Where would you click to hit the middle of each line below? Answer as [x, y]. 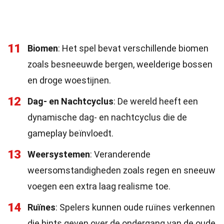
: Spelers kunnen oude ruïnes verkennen [135, 207]
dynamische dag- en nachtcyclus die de [107, 117]
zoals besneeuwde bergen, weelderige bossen [120, 64]
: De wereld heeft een [156, 101]
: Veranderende [120, 154]
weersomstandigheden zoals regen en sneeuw [121, 170]
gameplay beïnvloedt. [70, 133]
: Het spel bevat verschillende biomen [133, 48]
